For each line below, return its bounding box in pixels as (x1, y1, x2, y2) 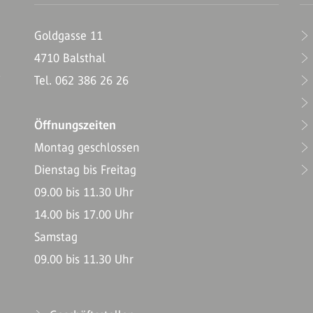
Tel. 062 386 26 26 (34, 73, 129, 87)
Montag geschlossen (34, 140, 140, 154)
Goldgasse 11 (34, 29, 103, 43)
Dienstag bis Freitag (34, 163, 136, 177)
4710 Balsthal (34, 51, 105, 65)
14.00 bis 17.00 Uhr (34, 208, 133, 221)
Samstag (34, 230, 78, 244)
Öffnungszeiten (34, 118, 116, 132)
